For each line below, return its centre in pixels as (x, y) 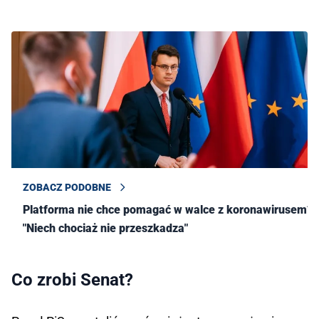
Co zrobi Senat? (72, 280)
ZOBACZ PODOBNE (67, 188)
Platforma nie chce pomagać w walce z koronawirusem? (168, 210)
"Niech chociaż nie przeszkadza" (105, 229)
